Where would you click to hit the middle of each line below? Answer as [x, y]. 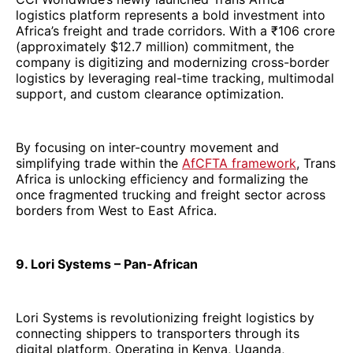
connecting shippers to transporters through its [158, 333]
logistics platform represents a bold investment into [171, 15]
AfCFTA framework [239, 163]
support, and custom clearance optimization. [150, 93]
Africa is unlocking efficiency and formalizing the [162, 178]
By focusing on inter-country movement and [147, 147]
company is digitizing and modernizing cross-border [173, 62]
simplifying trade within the [99, 163]
